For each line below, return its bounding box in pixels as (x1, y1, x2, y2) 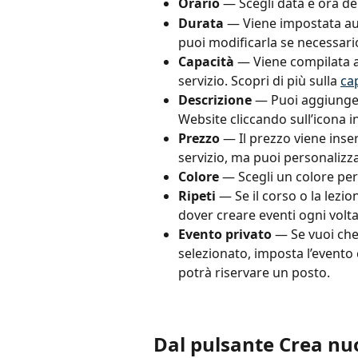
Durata (178, 14, 224, 32)
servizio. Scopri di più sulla (178, 71, 340, 89)
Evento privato (178, 225, 272, 244)
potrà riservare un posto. (178, 264, 330, 282)
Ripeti (178, 187, 216, 205)
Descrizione (178, 90, 252, 109)
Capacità (178, 52, 234, 70)
